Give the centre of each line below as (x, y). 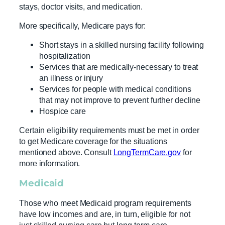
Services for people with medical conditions (115, 89)
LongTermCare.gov (147, 152)
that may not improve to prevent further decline (121, 100)
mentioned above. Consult (66, 152)
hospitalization (66, 56)
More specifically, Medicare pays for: (83, 25)
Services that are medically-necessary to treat (119, 67)
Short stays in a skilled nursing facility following (122, 45)
